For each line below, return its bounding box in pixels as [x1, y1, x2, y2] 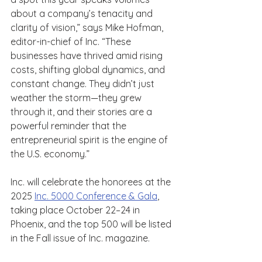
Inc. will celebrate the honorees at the [11, 176, 173, 188]
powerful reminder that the [11, 120, 129, 132]
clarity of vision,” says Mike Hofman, [11, 22, 166, 33]
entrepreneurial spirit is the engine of [11, 134, 170, 146]
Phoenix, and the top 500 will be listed [11, 218, 174, 230]
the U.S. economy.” [11, 148, 89, 160]
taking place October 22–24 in [11, 204, 142, 216]
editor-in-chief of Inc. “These [11, 36, 133, 47]
